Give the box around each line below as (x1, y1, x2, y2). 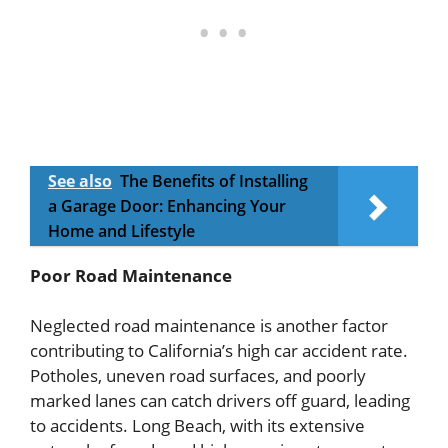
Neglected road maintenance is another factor (30, 314, 388, 338)
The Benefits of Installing (120, 169, 308, 192)
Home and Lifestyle (48, 219, 195, 242)
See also (48, 169, 112, 192)
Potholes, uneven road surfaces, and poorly (30, 364, 366, 388)
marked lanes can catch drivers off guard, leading (30, 389, 410, 413)
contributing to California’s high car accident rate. (30, 339, 408, 363)
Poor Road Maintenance (30, 263, 232, 287)
